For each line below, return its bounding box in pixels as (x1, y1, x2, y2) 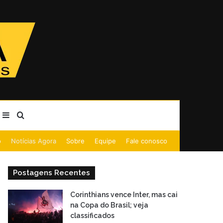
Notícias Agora (11, 137, 56, 145)
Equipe (95, 137, 116, 145)
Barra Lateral (8, 110, 57, 120)
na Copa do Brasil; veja (70, 201, 149, 209)
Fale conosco (126, 137, 167, 145)
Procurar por (24, 110, 72, 120)
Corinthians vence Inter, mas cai (70, 191, 178, 199)
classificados (70, 212, 115, 220)
